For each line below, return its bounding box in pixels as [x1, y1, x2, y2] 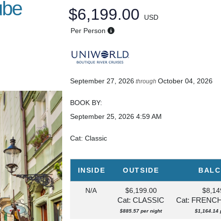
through [134, 77, 158, 85]
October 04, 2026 [158, 76, 213, 85]
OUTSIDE [123, 166, 159, 174]
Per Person [70, 26, 106, 35]
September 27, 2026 [70, 76, 135, 85]
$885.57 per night [120, 208, 162, 214]
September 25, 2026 [70, 112, 135, 120]
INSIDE [77, 166, 106, 174]
